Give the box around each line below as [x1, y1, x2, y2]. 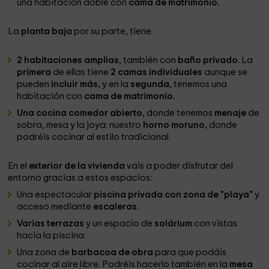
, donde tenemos [142, 109, 215, 118]
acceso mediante [17, 202, 94, 211]
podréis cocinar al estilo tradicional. [17, 133, 171, 142]
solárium [154, 219, 195, 228]
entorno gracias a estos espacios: [8, 174, 153, 183]
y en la [100, 80, 131, 89]
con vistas [194, 219, 238, 228]
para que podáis [153, 248, 227, 257]
